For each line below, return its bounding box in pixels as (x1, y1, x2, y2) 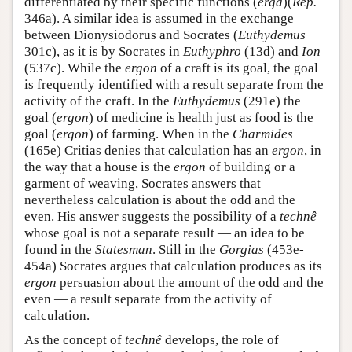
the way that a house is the (24, 159, 174, 174)
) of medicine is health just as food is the (89, 110, 313, 125)
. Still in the (152, 242, 219, 257)
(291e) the (240, 93, 301, 108)
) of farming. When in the (89, 126, 233, 141)
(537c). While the (24, 60, 125, 75)
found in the (24, 242, 95, 257)
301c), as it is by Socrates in (24, 44, 183, 59)
